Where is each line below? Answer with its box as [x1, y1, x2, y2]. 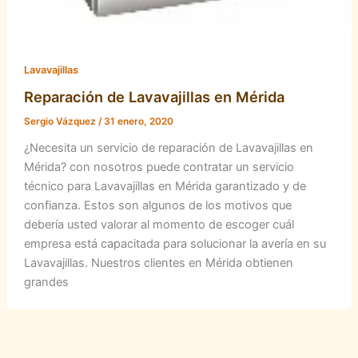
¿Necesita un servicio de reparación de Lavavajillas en [23, 141, 313, 156]
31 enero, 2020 [103, 116, 173, 128]
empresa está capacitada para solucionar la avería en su [23, 237, 326, 252]
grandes [23, 275, 69, 290]
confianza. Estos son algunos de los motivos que [23, 198, 292, 213]
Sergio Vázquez [23, 116, 98, 128]
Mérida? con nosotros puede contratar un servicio [23, 160, 294, 175]
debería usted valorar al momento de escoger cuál [23, 217, 294, 233]
